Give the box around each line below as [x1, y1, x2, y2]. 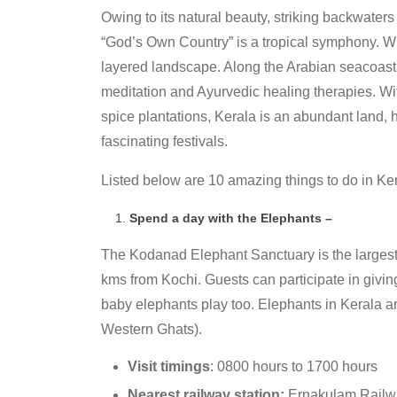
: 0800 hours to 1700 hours [210, 359, 378, 375]
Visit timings [128, 359, 210, 375]
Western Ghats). [101, 322, 202, 338]
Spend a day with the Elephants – [129, 211, 332, 226]
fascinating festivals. [101, 134, 228, 150]
